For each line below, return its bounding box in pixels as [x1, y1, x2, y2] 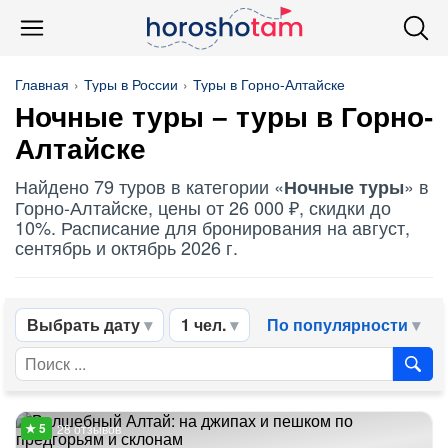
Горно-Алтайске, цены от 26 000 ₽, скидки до [15, 194, 391, 220]
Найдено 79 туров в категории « [15, 173, 284, 199]
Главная [15, 74, 69, 94]
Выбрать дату [27, 313, 140, 336]
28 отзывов [57, 420, 121, 437]
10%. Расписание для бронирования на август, [15, 214, 410, 240]
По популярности [267, 313, 408, 336]
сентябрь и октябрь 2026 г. [15, 234, 238, 260]
